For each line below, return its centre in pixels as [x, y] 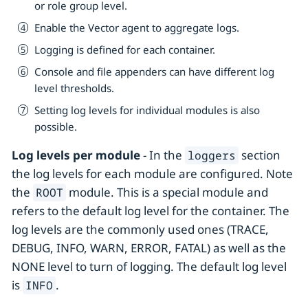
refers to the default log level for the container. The [151, 211]
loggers [212, 156]
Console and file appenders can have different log [154, 71]
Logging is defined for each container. [125, 49]
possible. [56, 126]
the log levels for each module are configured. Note [152, 174]
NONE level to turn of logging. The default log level [149, 267]
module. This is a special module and [167, 192]
